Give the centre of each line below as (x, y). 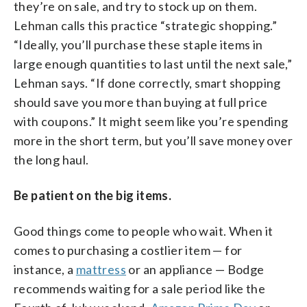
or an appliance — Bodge (195, 269)
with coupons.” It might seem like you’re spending (151, 121)
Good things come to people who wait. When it (144, 231)
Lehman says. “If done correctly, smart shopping (147, 83)
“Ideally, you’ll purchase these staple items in (138, 44)
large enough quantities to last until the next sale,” (153, 63)
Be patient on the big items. (93, 195)
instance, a (45, 269)
